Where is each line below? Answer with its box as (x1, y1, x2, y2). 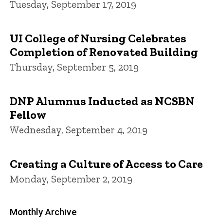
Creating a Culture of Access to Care (10, 157, 203, 171)
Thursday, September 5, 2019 (10, 61, 139, 73)
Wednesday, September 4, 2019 (10, 124, 147, 136)
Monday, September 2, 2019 (10, 173, 132, 185)
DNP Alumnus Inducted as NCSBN (10, 94, 195, 109)
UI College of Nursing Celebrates (10, 31, 186, 46)
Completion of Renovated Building (10, 45, 198, 59)
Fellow (10, 108, 46, 122)
